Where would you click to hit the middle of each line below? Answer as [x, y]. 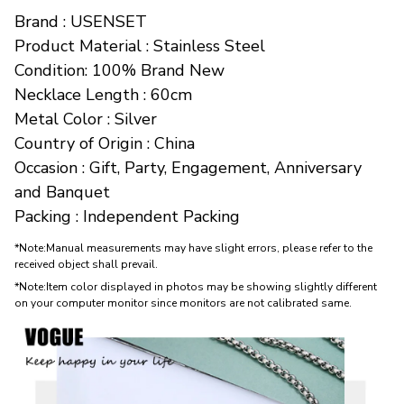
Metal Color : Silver [86, 119]
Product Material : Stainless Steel [140, 46]
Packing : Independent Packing [127, 217]
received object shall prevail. [86, 265]
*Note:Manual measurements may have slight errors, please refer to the [193, 248]
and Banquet [62, 193]
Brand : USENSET [81, 22]
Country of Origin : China [105, 144]
